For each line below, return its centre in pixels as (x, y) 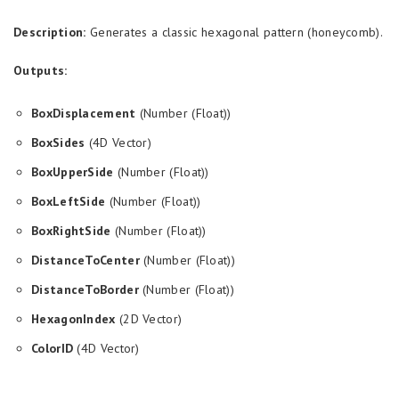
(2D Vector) (149, 319)
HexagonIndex (73, 319)
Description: (50, 32)
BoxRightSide (71, 231)
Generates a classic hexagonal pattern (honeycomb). (234, 32)
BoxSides (58, 142)
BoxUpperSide (73, 172)
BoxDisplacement (84, 113)
